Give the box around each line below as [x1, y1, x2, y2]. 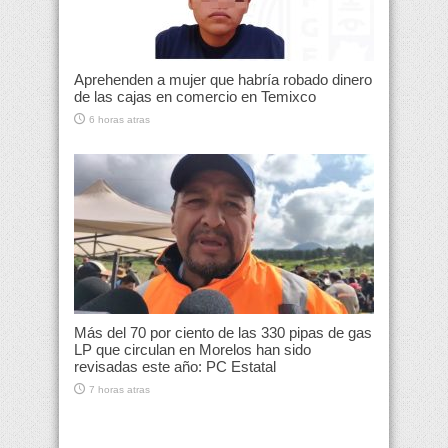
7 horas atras [89, 384, 150, 396]
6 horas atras [89, 114, 150, 126]
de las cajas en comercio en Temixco [74, 88, 316, 106]
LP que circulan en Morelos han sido [74, 341, 311, 359]
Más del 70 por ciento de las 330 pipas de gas [74, 324, 372, 342]
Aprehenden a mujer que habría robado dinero [74, 71, 372, 89]
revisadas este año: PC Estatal [74, 358, 276, 376]
